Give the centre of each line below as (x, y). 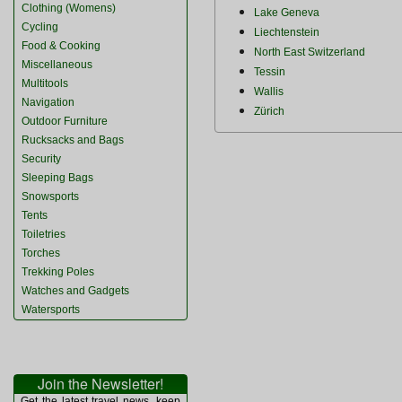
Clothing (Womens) (69, 8)
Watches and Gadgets (75, 291)
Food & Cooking (61, 46)
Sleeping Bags (57, 178)
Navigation (48, 102)
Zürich (270, 112)
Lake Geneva (287, 13)
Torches (41, 253)
